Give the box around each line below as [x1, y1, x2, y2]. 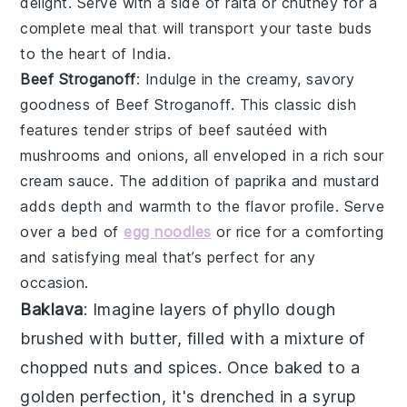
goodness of [20, 94, 116, 114]
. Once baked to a [217, 357, 361, 377]
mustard [323, 171, 381, 190]
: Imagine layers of [83, 299, 233, 319]
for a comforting [261, 222, 384, 241]
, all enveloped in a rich [184, 145, 354, 164]
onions [137, 145, 185, 164]
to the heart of [20, 44, 133, 63]
